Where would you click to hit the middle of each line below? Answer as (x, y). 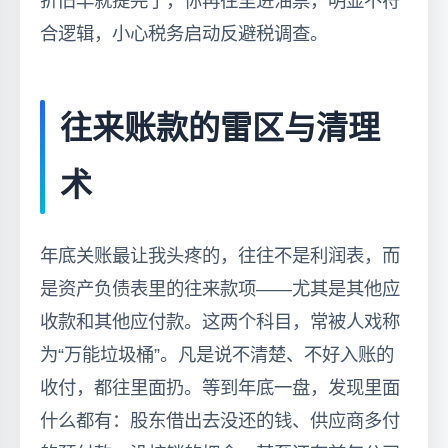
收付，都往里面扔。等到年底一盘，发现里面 (220, 387)
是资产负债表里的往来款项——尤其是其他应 (220, 288)
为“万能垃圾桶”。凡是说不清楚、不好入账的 (217, 354)
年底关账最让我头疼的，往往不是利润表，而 (220, 255)
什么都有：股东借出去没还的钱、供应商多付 (220, 420)
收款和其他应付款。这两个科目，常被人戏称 (220, 321)
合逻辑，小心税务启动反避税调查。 (184, 33)
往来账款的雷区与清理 (220, 127)
